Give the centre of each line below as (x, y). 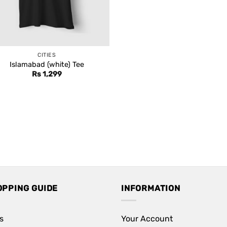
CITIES (47, 55)
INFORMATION (151, 188)
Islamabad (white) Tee (47, 64)
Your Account (147, 219)
